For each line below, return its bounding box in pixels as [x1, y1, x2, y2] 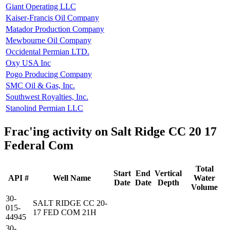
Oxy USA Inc [6, 58, 51, 67]
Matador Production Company [6, 24, 104, 33]
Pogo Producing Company [6, 69, 92, 79]
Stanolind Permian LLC [6, 103, 83, 112]
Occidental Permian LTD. [6, 47, 89, 56]
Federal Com [4, 138, 73, 152]
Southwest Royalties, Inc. [6, 92, 88, 101]
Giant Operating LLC [6, 2, 76, 11]
